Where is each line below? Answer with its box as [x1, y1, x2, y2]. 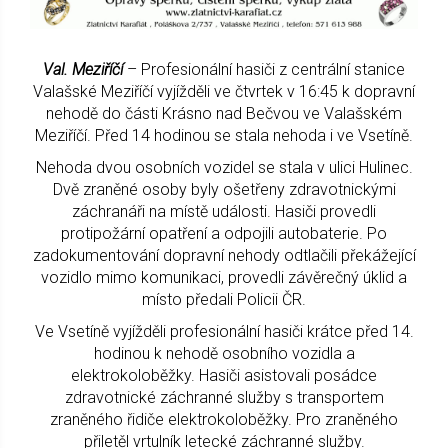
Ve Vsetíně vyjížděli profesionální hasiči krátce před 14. [34, 321, 414, 341]
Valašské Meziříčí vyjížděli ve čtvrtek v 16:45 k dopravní [33, 81, 415, 101]
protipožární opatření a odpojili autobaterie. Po [61, 223, 387, 243]
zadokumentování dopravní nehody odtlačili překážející [32, 245, 416, 265]
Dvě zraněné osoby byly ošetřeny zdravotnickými [52, 179, 396, 199]
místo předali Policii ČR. [142, 289, 306, 309]
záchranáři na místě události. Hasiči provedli [72, 201, 376, 221]
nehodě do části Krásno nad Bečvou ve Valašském [46, 103, 402, 123]
